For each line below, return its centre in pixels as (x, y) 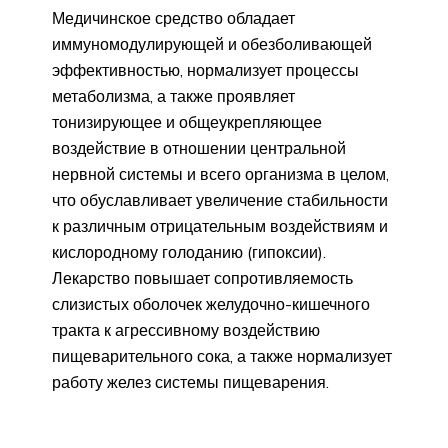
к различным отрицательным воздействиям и (220, 226)
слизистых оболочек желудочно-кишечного (211, 304)
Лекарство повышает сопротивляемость (202, 278)
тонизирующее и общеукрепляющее (187, 122)
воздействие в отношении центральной (199, 148)
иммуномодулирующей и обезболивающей (212, 44)
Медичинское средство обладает (173, 18)
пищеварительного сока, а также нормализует (222, 356)
